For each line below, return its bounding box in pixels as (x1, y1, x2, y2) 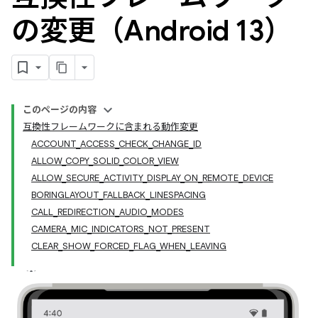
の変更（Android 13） (11, 13, 292, 48)
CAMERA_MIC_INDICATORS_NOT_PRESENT (31, 223, 210, 235)
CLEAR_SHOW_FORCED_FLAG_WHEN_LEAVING (31, 240, 226, 252)
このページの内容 (23, 104, 97, 116)
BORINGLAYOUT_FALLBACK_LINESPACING (31, 189, 206, 201)
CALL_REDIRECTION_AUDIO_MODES (31, 206, 184, 218)
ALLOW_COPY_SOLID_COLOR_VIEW (31, 155, 179, 167)
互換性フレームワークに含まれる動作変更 (23, 121, 198, 133)
